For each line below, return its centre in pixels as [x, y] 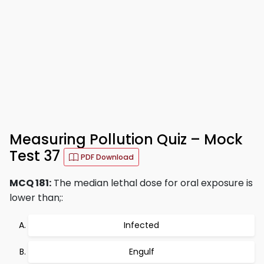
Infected [141, 225]
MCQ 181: [30, 183]
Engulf [141, 252]
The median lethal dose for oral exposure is [152, 183]
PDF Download [107, 157]
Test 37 [37, 156]
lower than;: [36, 198]
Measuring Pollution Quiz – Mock [126, 139]
